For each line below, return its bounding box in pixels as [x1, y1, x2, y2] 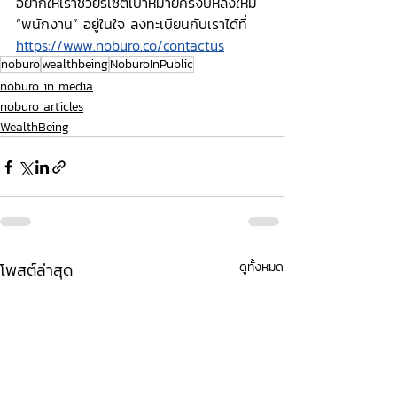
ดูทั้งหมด [239, 258, 284, 276]
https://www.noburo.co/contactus [16, 35, 224, 56]
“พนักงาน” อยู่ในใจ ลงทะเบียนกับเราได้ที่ [16, 13, 247, 35]
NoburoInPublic [110, 55, 193, 74]
